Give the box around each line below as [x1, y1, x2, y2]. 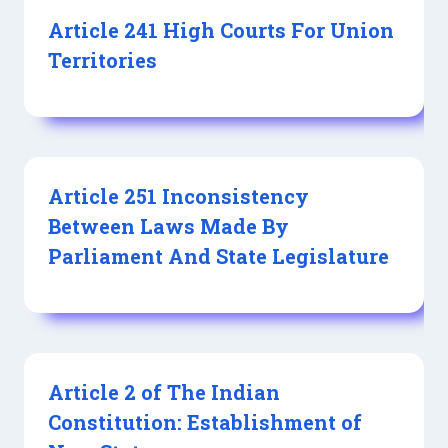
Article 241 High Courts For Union [48, 16, 394, 43]
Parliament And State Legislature [48, 242, 389, 269]
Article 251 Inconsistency [48, 182, 309, 209]
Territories [48, 46, 157, 73]
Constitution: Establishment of [48, 408, 362, 435]
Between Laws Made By [48, 212, 289, 239]
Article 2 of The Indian [48, 378, 280, 405]
